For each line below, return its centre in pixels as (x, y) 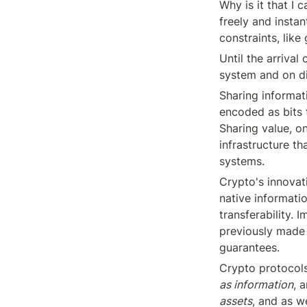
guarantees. (249, 247)
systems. (242, 161)
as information (256, 284)
